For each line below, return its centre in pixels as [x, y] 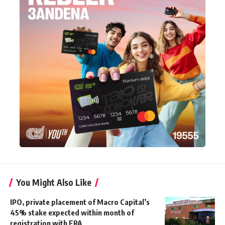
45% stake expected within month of [72, 212]
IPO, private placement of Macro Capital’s [80, 202]
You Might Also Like [54, 182]
